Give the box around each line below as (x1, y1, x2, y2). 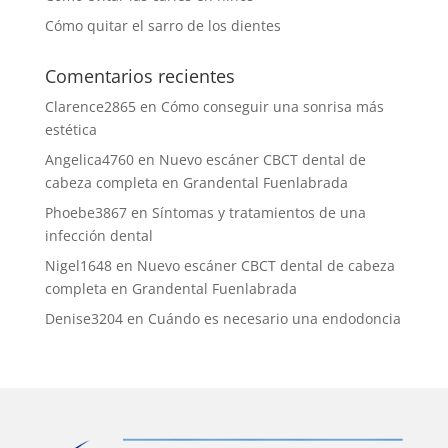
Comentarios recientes (44, 64, 235, 89)
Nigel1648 (44, 256, 112, 276)
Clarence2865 (44, 97, 136, 117)
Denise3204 (44, 309, 123, 329)
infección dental (44, 226, 153, 246)
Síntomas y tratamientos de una (151, 203, 366, 223)
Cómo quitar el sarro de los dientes (44, 16, 281, 36)
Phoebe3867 (44, 203, 127, 223)
